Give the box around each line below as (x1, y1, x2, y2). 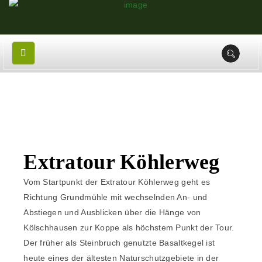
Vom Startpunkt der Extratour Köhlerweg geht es (23, 177, 211, 187)
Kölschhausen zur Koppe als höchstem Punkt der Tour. (23, 223, 235, 233)
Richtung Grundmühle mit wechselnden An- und (23, 192, 208, 202)
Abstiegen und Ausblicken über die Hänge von (23, 208, 201, 218)
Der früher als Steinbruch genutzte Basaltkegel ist (23, 238, 215, 248)
